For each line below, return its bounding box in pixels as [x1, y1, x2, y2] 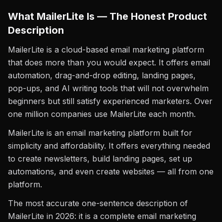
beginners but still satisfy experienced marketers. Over [8, 96, 213, 106]
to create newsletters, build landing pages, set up [8, 154, 192, 164]
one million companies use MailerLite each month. [8, 109, 196, 119]
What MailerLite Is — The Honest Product [8, 10, 207, 22]
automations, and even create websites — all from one [8, 166, 214, 176]
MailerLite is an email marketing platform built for [8, 128, 192, 138]
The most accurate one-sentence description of [8, 198, 188, 208]
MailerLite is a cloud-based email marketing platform [8, 45, 204, 55]
